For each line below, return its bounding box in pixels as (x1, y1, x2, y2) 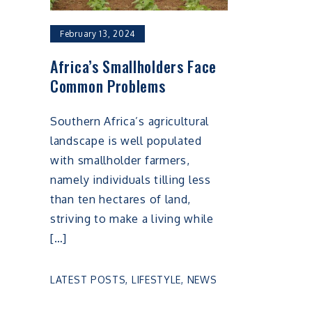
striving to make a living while (50, 212, 214, 226)
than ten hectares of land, (50, 192, 192, 207)
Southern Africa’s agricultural (50, 114, 209, 129)
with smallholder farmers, (50, 153, 190, 168)
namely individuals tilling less (50, 173, 211, 187)
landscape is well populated (50, 134, 202, 148)
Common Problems (50, 75, 166, 97)
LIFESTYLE (131, 273, 182, 286)
